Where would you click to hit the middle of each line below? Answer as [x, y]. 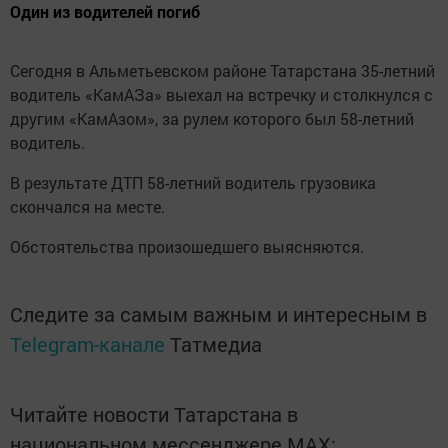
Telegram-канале [87, 344]
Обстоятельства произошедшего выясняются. [187, 247]
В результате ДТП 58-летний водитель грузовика [193, 183]
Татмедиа [216, 344]
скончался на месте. [87, 207]
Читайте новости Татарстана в [154, 414]
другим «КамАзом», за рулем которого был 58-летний [212, 119]
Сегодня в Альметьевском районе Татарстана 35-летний [222, 71]
